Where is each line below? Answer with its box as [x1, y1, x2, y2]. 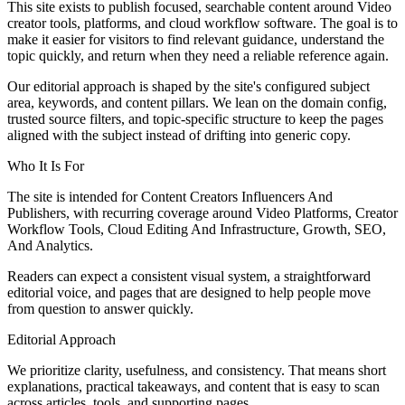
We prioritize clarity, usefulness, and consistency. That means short [7, 362, 386, 378]
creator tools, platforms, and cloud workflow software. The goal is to [7, 14, 398, 31]
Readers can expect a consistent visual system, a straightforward [7, 268, 371, 284]
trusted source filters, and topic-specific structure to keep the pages [7, 110, 383, 127]
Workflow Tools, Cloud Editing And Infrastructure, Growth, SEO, [7, 221, 386, 237]
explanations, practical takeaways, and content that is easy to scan [7, 378, 380, 394]
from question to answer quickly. [7, 300, 193, 316]
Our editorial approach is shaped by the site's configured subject [7, 78, 370, 94]
